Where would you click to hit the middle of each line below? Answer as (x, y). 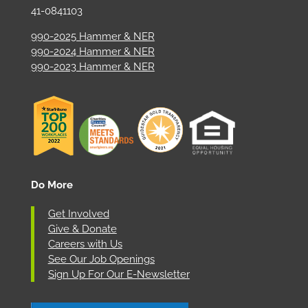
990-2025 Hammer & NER (92, 36)
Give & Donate (82, 229)
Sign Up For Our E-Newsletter (119, 274)
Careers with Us (85, 244)
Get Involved (78, 213)
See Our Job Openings (101, 259)
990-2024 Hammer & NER (92, 51)
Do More (52, 185)
